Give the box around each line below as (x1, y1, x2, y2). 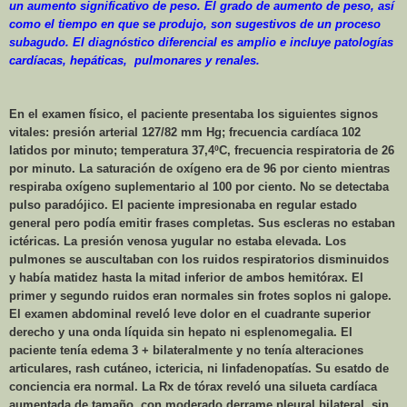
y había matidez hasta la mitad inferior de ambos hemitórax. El (9, 270, 363, 284)
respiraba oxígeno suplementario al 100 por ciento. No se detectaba (9, 179, 389, 194)
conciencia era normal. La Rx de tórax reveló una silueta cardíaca (9, 379, 377, 393)
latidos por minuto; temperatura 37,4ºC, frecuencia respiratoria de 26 (9, 143, 394, 157)
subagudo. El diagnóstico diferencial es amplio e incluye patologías (9, 35, 393, 49)
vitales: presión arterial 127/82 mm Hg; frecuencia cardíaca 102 (9, 124, 361, 139)
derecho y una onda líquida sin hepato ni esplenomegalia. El (9, 324, 352, 339)
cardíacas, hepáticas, (9, 53, 127, 67)
